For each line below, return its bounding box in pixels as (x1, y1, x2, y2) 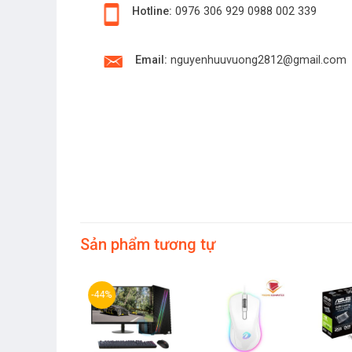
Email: (134, 53, 167, 68)
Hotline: (131, 5, 172, 19)
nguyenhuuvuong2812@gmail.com (170, 53, 346, 68)
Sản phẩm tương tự (80, 234, 215, 254)
